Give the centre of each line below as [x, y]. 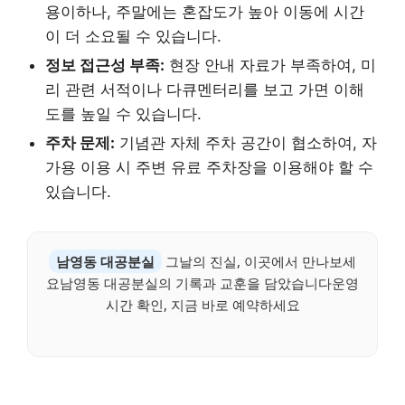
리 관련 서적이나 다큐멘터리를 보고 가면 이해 [205, 89]
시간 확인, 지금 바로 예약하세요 [202, 304]
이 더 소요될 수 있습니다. [133, 36]
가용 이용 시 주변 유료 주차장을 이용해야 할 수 [209, 167]
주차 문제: [80, 142]
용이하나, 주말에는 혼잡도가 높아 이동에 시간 [205, 11]
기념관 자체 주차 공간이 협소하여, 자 [246, 142]
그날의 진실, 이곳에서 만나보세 [259, 261]
